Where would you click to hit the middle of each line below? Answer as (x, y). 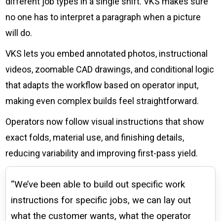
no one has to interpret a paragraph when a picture (103, 17)
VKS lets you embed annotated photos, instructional (107, 53)
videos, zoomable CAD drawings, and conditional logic (110, 69)
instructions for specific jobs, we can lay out (101, 200)
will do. (19, 33)
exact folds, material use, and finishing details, (95, 137)
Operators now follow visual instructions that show (105, 121)
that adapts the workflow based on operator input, (102, 85)
